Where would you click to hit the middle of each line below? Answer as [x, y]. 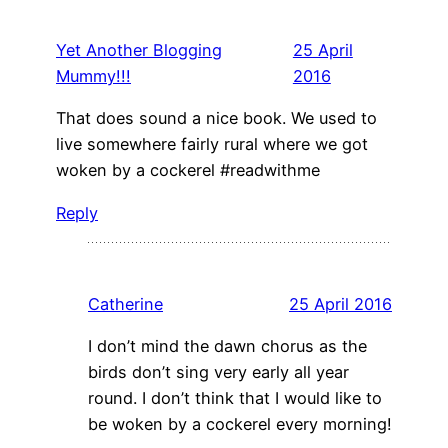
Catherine [125, 303]
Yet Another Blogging [139, 50]
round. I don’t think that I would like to [235, 398]
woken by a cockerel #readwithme [188, 170]
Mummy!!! [93, 76]
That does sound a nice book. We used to [216, 118]
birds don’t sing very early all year [218, 372]
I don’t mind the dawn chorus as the [227, 346]
